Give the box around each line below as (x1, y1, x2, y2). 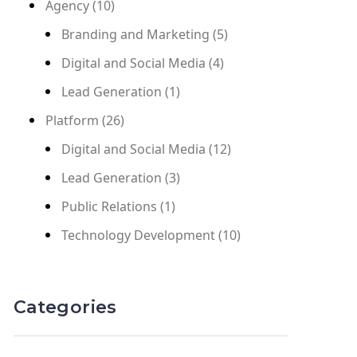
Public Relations (61, 198, 157, 215)
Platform (45, 112, 99, 129)
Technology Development (61, 226, 215, 244)
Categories (13, 296, 117, 318)
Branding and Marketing (61, 25, 210, 43)
